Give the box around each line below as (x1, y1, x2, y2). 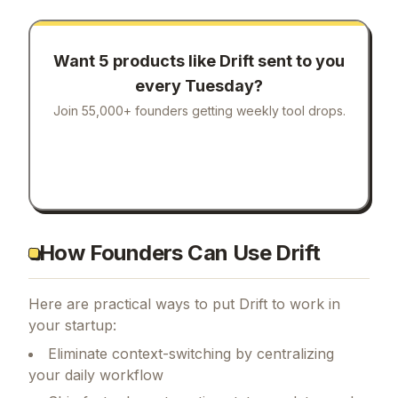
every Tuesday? (135, 76, 263, 96)
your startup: (28, 315, 116, 334)
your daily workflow (28, 365, 163, 384)
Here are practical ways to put (28, 294, 239, 313)
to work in (267, 294, 340, 313)
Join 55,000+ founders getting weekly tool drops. (52, 103, 346, 119)
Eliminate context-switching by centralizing (48, 344, 334, 362)
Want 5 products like (53, 52, 219, 71)
